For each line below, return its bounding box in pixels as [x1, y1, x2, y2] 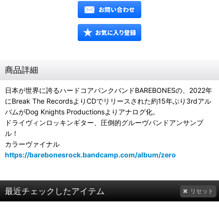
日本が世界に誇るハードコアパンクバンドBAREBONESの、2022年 [5, 86, 212, 94]
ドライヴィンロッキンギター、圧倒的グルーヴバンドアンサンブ [5, 118, 203, 127]
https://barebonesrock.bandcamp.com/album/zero [5, 151, 176, 159]
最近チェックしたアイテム [5, 186, 105, 196]
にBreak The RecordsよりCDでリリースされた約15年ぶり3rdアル [5, 97, 211, 105]
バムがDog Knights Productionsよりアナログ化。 [5, 108, 159, 116]
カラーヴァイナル [5, 140, 60, 148]
